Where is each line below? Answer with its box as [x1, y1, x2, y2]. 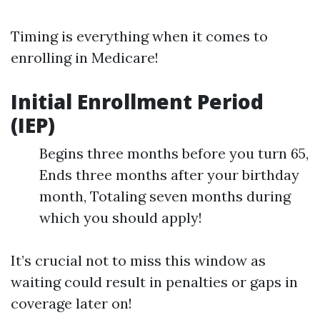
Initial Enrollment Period [11, 88, 264, 115]
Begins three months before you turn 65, [39, 144, 309, 162]
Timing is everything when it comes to [11, 27, 268, 45]
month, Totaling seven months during [39, 187, 291, 205]
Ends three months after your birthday [39, 166, 299, 184]
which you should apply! [39, 209, 202, 226]
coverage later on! [11, 294, 132, 312]
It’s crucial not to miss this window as [11, 251, 266, 269]
